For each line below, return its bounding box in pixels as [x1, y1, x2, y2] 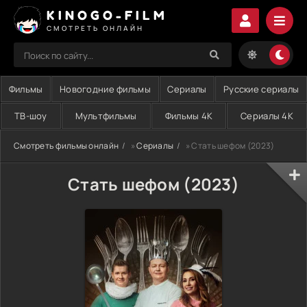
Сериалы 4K [241, 110, 294, 122]
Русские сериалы [223, 83, 299, 95]
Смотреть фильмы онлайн [14, 140, 119, 151]
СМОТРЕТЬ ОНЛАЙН [47, 23, 144, 33]
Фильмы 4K [164, 110, 213, 122]
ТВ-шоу [14, 110, 47, 122]
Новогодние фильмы [60, 83, 151, 95]
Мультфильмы [75, 110, 137, 122]
